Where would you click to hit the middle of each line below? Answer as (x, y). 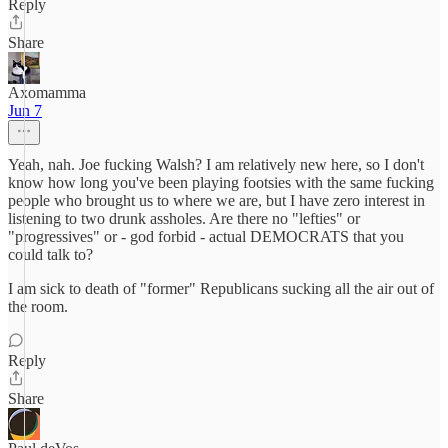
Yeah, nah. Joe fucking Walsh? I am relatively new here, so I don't (216, 164)
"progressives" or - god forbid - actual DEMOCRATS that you (206, 236)
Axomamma (47, 92)
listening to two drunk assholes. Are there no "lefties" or (184, 218)
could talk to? (50, 254)
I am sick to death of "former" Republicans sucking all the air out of (221, 288)
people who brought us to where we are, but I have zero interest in (216, 200)
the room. (38, 306)
